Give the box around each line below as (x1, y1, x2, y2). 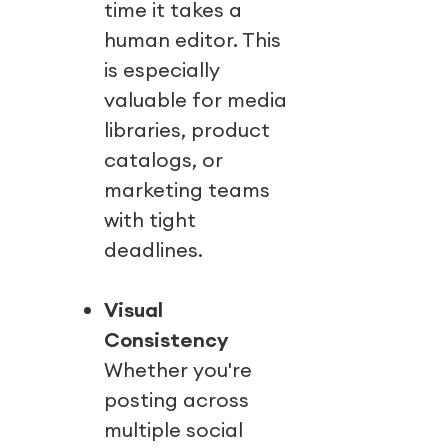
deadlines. (103, 237, 203, 263)
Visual (103, 297, 163, 323)
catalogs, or (103, 147, 224, 173)
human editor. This (103, 27, 282, 53)
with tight (103, 207, 196, 233)
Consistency (103, 327, 229, 353)
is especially (103, 57, 221, 83)
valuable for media (103, 87, 288, 113)
